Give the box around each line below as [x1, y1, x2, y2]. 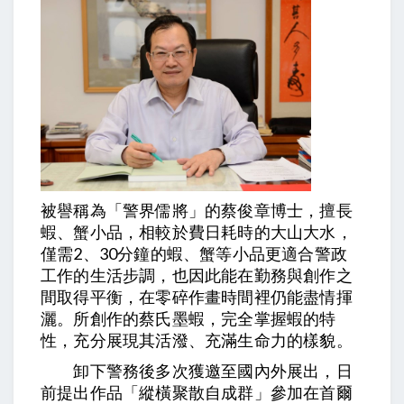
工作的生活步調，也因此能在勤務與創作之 [41, 265, 353, 285]
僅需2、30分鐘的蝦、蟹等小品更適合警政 [41, 243, 347, 263]
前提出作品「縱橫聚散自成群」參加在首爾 [41, 382, 353, 402]
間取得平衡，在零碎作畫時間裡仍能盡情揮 [41, 287, 353, 307]
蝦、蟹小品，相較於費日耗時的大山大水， [41, 222, 353, 242]
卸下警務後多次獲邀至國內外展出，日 [41, 361, 353, 381]
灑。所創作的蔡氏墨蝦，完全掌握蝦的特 [41, 308, 336, 328]
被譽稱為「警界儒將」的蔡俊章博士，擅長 [41, 200, 353, 220]
